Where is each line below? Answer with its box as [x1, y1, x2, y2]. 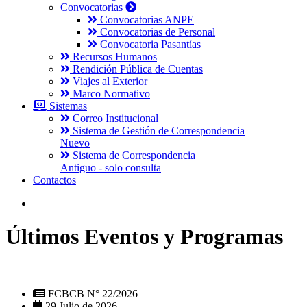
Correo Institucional [70, 112, 158, 124]
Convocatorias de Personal [97, 26, 215, 38]
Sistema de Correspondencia [70, 149, 195, 161]
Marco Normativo [70, 88, 150, 99]
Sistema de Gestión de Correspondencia [70, 125, 245, 136]
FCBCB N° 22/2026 [45, 287, 138, 299]
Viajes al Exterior [70, 75, 147, 87]
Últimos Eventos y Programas [5, 224, 283, 249]
